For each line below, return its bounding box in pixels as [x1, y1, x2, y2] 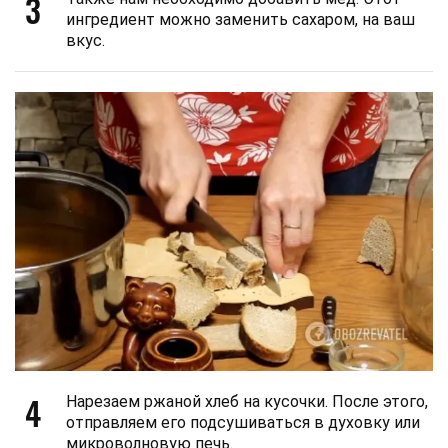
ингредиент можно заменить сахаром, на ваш [66, 10, 415, 30]
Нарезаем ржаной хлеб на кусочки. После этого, [66, 392, 428, 412]
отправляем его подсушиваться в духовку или [66, 413, 420, 433]
